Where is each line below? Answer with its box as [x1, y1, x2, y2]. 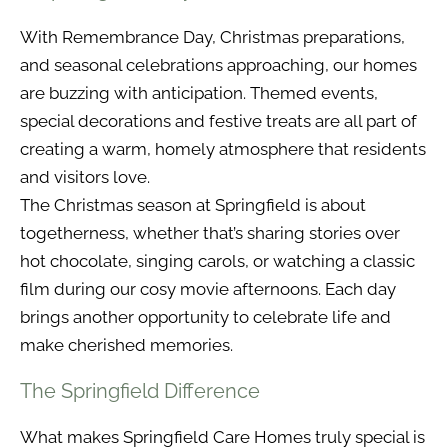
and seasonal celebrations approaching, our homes [20, 54, 417, 75]
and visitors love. [20, 166, 150, 187]
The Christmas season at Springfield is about [20, 194, 366, 215]
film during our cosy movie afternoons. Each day [20, 278, 396, 299]
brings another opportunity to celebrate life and [20, 306, 391, 327]
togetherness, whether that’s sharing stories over [20, 222, 400, 243]
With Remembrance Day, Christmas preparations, [20, 26, 405, 47]
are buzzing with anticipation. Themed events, [20, 82, 378, 103]
